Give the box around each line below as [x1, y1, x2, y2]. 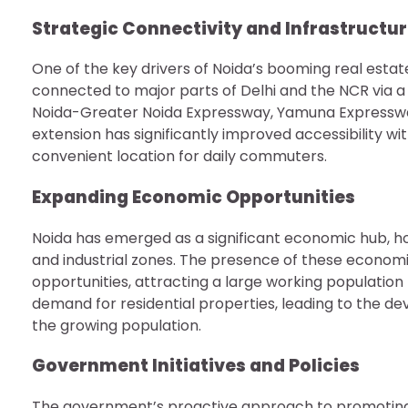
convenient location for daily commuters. [32, 146, 327, 168]
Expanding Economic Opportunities [32, 184, 355, 209]
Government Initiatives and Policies [32, 353, 360, 379]
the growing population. [32, 314, 201, 336]
